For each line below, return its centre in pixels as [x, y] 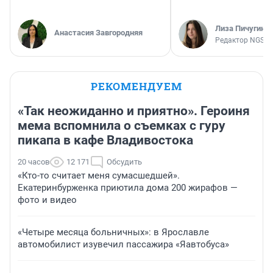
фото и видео [47, 200]
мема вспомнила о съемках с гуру [122, 126]
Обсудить [124, 162]
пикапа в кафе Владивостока [105, 140]
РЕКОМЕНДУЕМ [136, 87]
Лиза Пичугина [242, 29]
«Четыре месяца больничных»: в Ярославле [113, 232]
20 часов [34, 162]
